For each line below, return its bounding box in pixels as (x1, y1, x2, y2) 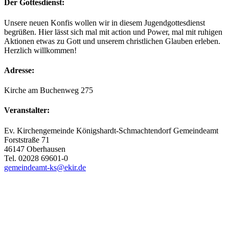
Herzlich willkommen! (4, 45, 77, 55)
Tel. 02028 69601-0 (4, 153, 68, 163)
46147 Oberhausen (4, 144, 65, 153)
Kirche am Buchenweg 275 (4, 86, 93, 95)
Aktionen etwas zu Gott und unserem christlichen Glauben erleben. (4, 36, 220, 45)
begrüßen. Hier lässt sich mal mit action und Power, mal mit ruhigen (4, 27, 222, 36)
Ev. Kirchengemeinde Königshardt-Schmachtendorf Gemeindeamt (4, 126, 218, 135)
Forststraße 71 (4, 135, 50, 144)
